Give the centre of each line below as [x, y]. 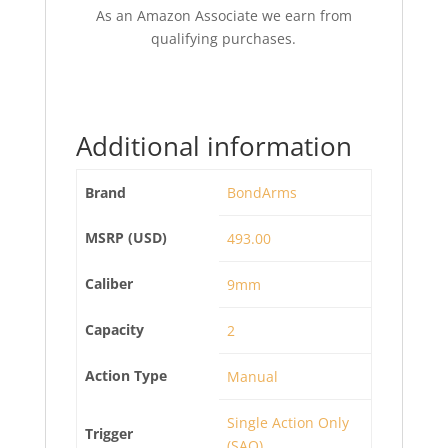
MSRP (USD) [126, 237]
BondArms [262, 192]
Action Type [126, 375]
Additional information [213, 146]
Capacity [114, 329]
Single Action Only [288, 422]
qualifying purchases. [224, 38]
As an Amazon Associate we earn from [223, 15]
